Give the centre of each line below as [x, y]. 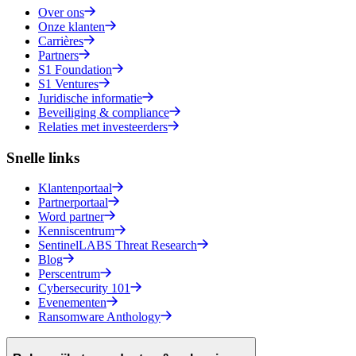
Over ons [61, 12]
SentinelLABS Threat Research [118, 246]
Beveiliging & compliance [104, 112]
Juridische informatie [90, 98]
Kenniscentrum [76, 231]
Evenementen [72, 303]
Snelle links [43, 157]
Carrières [61, 41]
